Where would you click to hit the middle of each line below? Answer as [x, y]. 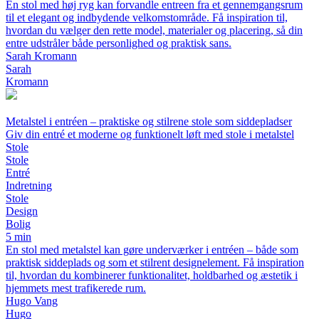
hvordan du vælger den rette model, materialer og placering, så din [154, 30]
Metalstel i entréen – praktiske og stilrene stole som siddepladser [149, 121]
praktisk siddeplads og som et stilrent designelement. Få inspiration [155, 262]
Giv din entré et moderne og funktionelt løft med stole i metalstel [150, 134]
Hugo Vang [32, 300]
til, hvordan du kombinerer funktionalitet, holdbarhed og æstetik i [152, 275]
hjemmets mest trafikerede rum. [76, 288]
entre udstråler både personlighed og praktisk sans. [119, 43]
